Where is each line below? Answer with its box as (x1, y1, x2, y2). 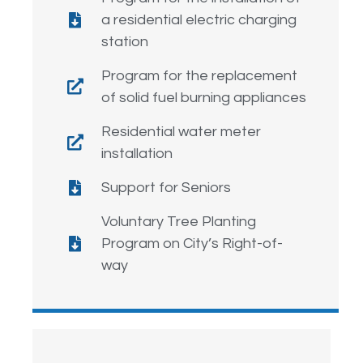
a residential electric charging (101, 12, 297, 28)
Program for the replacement (101, 68, 297, 84)
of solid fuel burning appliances (101, 90, 306, 106)
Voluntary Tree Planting (101, 214, 256, 230)
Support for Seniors (101, 180, 231, 196)
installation (101, 146, 173, 162)
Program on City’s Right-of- (101, 236, 283, 252)
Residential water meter (101, 124, 261, 140)
